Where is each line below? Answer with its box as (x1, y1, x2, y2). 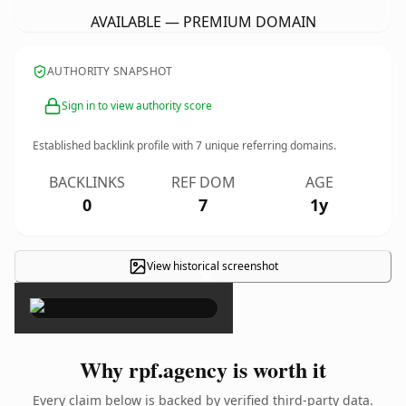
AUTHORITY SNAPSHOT (47, 63, 173, 79)
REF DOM (170, 172, 236, 192)
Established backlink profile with (33, 138, 196, 153)
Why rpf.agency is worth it (80, 353, 326, 385)
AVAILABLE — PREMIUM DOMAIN (90, 12, 316, 32)
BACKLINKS (49, 172, 125, 192)
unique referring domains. (202, 138, 336, 153)
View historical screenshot (146, 258, 278, 274)
